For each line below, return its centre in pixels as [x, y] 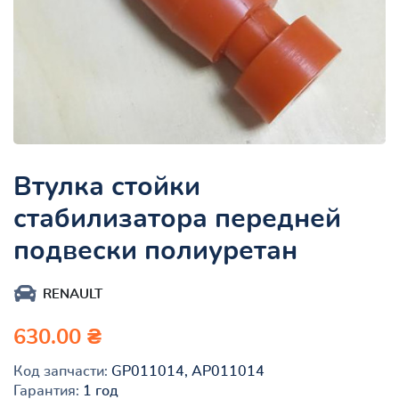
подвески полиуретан [155, 251]
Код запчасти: [61, 371]
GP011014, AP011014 [186, 371]
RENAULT [73, 294]
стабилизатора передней [177, 219]
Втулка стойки [107, 187]
